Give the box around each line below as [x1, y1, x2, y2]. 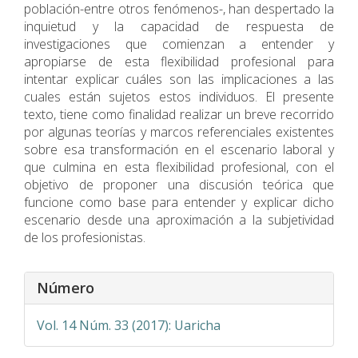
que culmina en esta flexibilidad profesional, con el [24, 157, 334, 176]
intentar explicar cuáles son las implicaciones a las [24, 70, 334, 88]
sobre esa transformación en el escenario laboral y [24, 140, 334, 158]
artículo [23, 301, 83, 324]
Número [37, 277, 94, 297]
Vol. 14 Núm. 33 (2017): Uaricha [37, 316, 221, 334]
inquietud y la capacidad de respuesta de [24, 17, 334, 35]
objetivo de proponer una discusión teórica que [24, 175, 334, 193]
